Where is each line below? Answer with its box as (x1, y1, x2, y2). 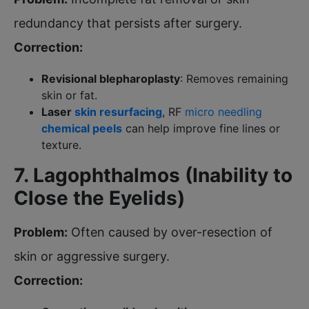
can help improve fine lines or (122, 121, 280, 135)
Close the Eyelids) (14, 186, 185, 210)
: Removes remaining (180, 71, 288, 86)
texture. (41, 137, 81, 152)
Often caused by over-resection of (68, 224, 272, 239)
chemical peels (41, 121, 122, 135)
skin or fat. (41, 88, 97, 102)
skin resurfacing (74, 104, 162, 119)
